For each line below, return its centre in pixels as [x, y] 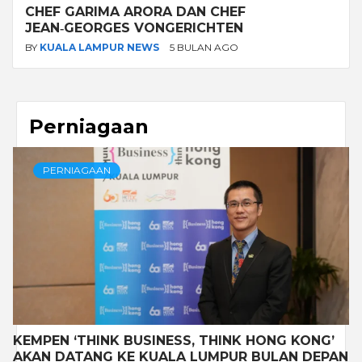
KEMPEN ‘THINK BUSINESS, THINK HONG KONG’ [174, 340]
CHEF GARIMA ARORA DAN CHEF [135, 11]
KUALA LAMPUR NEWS [101, 47]
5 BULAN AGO [204, 47]
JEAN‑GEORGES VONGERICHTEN [134, 27]
